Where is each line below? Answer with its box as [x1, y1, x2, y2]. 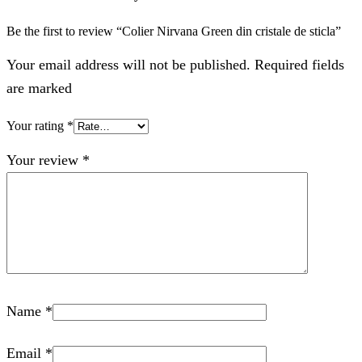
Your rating [6, 119, 67, 133]
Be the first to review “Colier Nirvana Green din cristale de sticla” [6, 24, 341, 39]
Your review [6, 152, 82, 169]
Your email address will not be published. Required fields [6, 57, 344, 74]
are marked [6, 80, 72, 97]
